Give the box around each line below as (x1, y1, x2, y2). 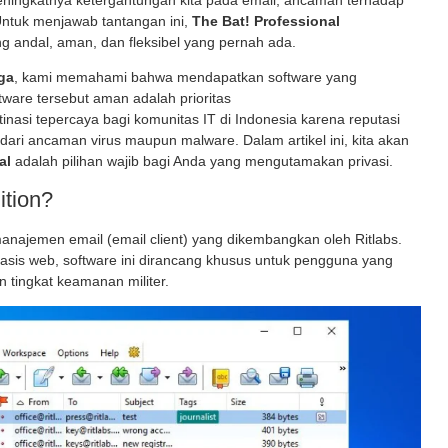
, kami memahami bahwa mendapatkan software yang (14, 69, 357, 86)
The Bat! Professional (192, 13, 340, 29)
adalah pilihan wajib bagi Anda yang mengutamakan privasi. (11, 153, 393, 170)
